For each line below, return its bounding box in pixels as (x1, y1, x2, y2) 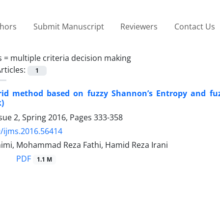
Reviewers (120, 21, 158, 32)
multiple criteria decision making (10, 52, 131, 63)
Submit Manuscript (33, 21, 104, 32)
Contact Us (174, 21, 215, 32)
